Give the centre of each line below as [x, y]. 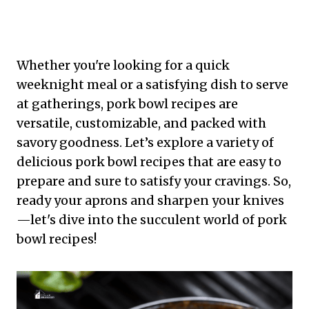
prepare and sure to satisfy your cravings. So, [154, 181]
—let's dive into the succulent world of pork [152, 220]
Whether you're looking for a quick [123, 66]
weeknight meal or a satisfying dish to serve [152, 85]
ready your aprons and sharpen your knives [150, 201]
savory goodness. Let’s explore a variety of [145, 143]
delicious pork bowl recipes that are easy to [149, 162]
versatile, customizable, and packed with [141, 123]
